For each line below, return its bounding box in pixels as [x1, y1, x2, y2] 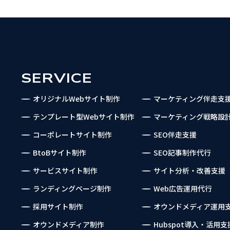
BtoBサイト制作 [32, 147, 86, 158]
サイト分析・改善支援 [153, 165, 225, 176]
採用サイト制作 [32, 201, 83, 212]
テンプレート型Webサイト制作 [32, 111, 135, 122]
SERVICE [21, 69, 92, 87]
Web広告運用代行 [153, 183, 212, 194]
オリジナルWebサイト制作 [32, 93, 120, 104]
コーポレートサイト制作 [32, 129, 112, 140]
